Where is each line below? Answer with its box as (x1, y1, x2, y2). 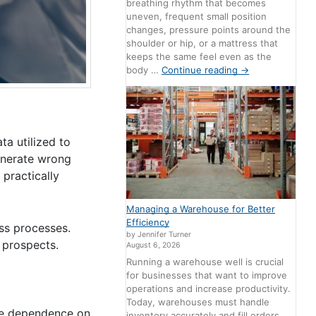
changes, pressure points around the (126, 24, 291, 36)
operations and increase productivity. (126, 282, 291, 294)
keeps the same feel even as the (126, 51, 272, 63)
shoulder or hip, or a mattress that (126, 37, 279, 49)
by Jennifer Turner (126, 230, 192, 240)
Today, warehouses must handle (126, 296, 270, 308)
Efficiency (126, 217, 170, 229)
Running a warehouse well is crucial (126, 255, 284, 267)
